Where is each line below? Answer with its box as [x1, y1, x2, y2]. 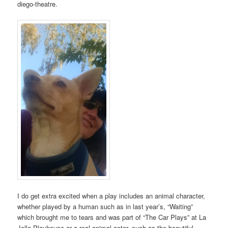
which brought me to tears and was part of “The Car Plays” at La [17, 212, 207, 222]
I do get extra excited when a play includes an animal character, [17, 191, 206, 201]
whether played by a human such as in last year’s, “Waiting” [17, 202, 193, 212]
